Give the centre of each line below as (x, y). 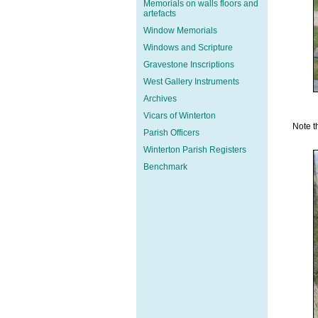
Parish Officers (171, 133)
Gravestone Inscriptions (189, 65)
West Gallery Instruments (191, 82)
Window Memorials (180, 31)
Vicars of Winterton (180, 116)
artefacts (160, 13)
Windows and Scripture (188, 48)
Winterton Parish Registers (195, 150)
